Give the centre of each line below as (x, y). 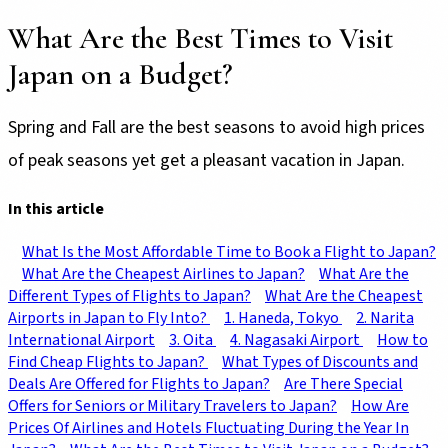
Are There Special (343, 384)
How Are (380, 406)
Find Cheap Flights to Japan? (108, 362)
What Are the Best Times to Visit (200, 38)
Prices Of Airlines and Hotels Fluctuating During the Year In (208, 428)
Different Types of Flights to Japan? (129, 296)
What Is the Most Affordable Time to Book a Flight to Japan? (229, 252)
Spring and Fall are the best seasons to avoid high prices (216, 127)
